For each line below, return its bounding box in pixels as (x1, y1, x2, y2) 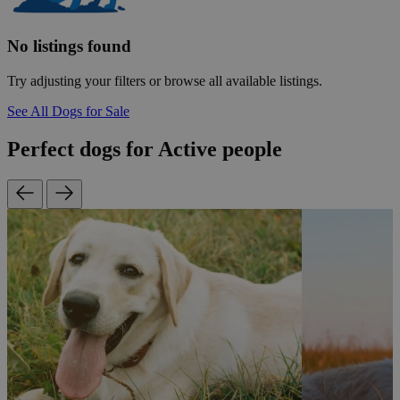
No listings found (7, 37, 131, 56)
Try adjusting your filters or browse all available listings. (7, 72, 322, 88)
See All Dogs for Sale (7, 103, 129, 119)
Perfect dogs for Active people (7, 137, 282, 161)
